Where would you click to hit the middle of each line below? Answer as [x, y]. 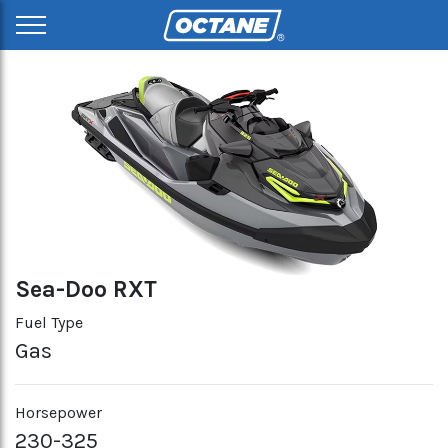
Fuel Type [49, 322]
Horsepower [58, 412]
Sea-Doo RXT [86, 289]
